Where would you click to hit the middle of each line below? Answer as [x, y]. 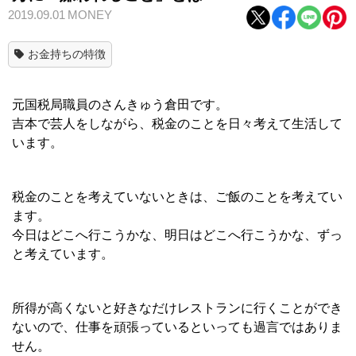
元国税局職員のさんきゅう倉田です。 [120, 104]
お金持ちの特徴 [67, 54]
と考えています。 [63, 253]
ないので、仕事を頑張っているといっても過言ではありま [177, 327]
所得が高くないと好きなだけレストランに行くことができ [177, 308]
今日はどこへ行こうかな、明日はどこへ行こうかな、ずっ [177, 234]
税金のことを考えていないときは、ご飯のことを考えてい [177, 196]
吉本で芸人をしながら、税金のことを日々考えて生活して [177, 123]
